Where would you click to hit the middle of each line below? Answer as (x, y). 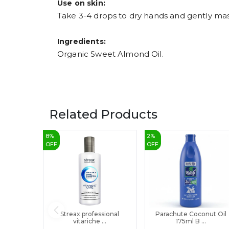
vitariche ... (89, 221)
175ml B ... (191, 221)
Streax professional (89, 214)
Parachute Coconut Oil (191, 214)
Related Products (103, 114)
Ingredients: (82, 41)
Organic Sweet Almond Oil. (110, 54)
